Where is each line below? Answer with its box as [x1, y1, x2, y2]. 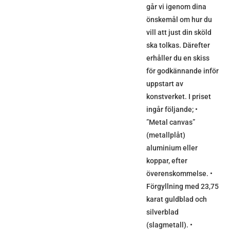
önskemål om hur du [146, 15, 212, 24]
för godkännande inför [146, 67, 219, 75]
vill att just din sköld [146, 28, 212, 37]
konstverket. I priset [146, 92, 211, 101]
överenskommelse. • [146, 169, 213, 178]
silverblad [146, 208, 179, 217]
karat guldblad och [146, 195, 207, 204]
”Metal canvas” [146, 118, 195, 127]
